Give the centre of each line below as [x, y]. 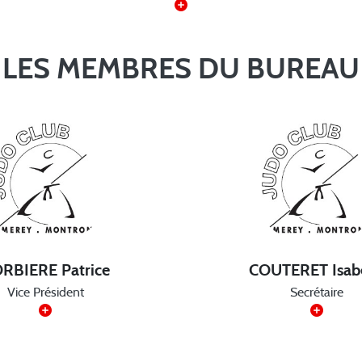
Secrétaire [317, 293]
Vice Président [45, 293]
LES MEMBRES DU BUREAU [181, 70]
